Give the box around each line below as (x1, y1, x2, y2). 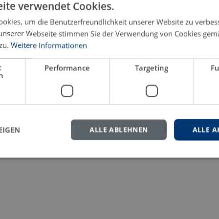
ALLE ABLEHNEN (89, 125, 148, 134)
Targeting (135, 63, 169, 73)
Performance (44, 63, 90, 73)
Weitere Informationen (11, 40, 87, 50)
